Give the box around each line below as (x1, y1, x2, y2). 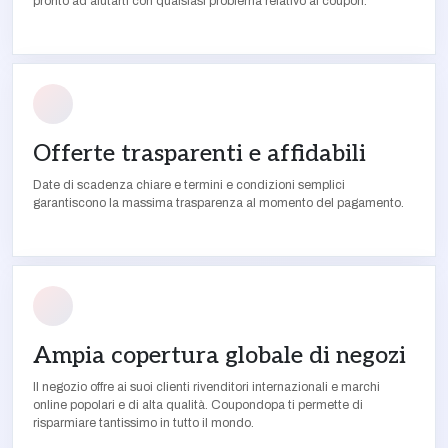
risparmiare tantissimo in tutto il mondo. (33, 416, 254, 430)
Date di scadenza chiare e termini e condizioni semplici (33, 178, 345, 192)
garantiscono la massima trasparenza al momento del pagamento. (33, 196, 404, 210)
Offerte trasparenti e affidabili (33, 140, 366, 168)
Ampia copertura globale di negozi (33, 342, 406, 370)
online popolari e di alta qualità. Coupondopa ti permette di (33, 398, 363, 412)
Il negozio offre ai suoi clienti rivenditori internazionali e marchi (33, 380, 380, 394)
